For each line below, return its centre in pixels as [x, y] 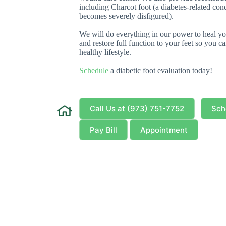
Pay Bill [104, 130]
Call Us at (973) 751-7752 [137, 108]
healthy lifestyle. [105, 52]
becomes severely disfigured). [127, 16]
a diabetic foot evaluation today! [161, 70]
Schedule [94, 70]
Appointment [164, 130]
